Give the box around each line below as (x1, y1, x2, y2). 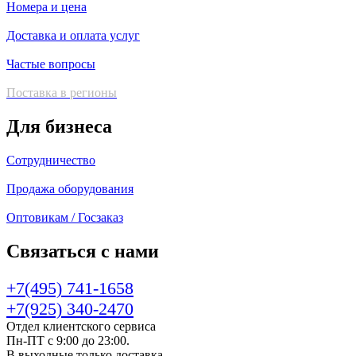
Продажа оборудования (6, 182, 133, 195)
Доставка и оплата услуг (6, 29, 140, 43)
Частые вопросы (6, 57, 95, 72)
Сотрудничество (6, 153, 95, 167)
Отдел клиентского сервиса (6, 319, 156, 333)
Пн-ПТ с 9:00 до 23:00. (6, 333, 130, 347)
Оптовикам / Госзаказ (6, 211, 123, 224)
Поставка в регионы (6, 86, 117, 100)
